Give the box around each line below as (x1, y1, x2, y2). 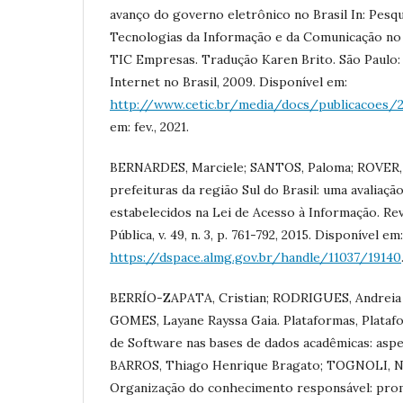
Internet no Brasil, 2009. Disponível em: (110, 74, 347, 90)
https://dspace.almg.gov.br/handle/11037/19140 (110, 249, 401, 265)
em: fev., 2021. (110, 119, 189, 135)
